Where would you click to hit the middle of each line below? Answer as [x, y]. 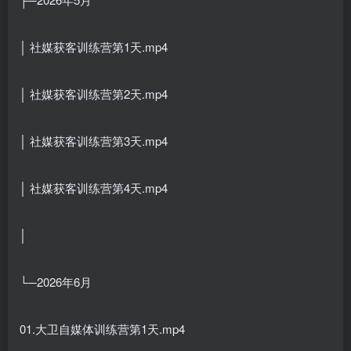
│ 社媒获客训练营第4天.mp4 [94, 187]
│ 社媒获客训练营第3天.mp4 [94, 140]
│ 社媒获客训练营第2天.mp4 [94, 93]
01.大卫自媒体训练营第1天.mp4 [102, 328]
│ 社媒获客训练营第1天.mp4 [94, 46]
